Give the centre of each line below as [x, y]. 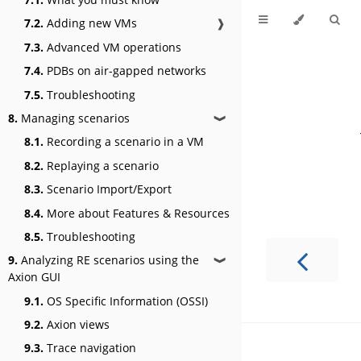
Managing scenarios [74, 118]
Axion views [77, 325]
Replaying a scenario [101, 165]
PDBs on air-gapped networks [125, 71]
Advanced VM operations [112, 47]
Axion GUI [34, 277]
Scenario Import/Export [108, 189]
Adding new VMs [90, 23]
